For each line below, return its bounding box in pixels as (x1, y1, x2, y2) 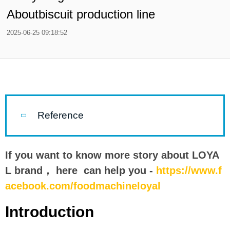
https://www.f (156, 165, 222, 176)
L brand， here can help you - (5, 165, 156, 176)
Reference (37, 110, 84, 121)
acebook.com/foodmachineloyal (5, 180, 164, 191)
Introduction (5, 203, 94, 220)
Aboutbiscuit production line (7, 7, 155, 21)
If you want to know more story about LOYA (5, 149, 219, 161)
